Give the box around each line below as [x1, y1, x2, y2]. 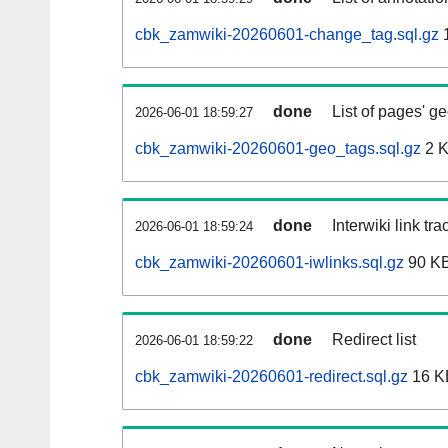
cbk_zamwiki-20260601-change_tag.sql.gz [135, 26, 439, 44]
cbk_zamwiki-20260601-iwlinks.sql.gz [135, 254, 404, 272]
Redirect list [332, 331, 416, 349]
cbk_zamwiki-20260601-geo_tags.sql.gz [135, 140, 421, 158]
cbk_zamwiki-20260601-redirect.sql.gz [135, 368, 408, 386]
